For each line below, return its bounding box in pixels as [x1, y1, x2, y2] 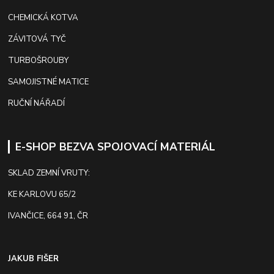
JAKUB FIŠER [8, 253, 59, 264]
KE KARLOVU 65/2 [8, 188, 76, 200]
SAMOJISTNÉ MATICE [8, 76, 89, 87]
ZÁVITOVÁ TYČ [8, 33, 67, 45]
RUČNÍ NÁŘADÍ [8, 97, 65, 109]
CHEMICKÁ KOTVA [8, 12, 79, 23]
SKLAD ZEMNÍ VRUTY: [8, 167, 91, 179]
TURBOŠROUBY [8, 54, 69, 66]
